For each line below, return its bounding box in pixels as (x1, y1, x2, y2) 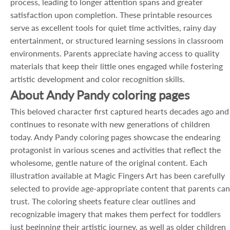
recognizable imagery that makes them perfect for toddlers (10, 209, 221, 219)
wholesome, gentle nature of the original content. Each (10, 158, 207, 167)
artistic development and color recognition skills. (10, 74, 185, 84)
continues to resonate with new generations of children (10, 119, 210, 129)
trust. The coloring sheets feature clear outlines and (10, 196, 196, 206)
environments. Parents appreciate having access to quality (10, 48, 219, 58)
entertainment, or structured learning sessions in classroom (10, 35, 223, 45)
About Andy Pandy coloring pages (10, 87, 189, 102)
